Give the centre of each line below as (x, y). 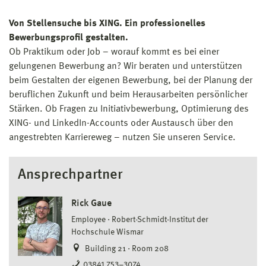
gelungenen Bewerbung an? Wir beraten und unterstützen (126, 67)
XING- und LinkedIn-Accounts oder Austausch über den (121, 124)
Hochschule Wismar (107, 232)
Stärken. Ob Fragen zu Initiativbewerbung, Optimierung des (129, 110)
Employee (88, 220)
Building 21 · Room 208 (126, 249)
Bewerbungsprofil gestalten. (69, 38)
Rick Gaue (91, 204)
